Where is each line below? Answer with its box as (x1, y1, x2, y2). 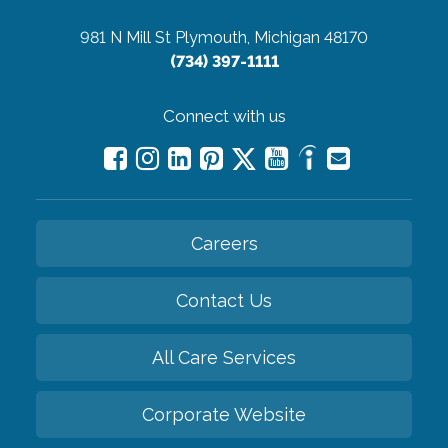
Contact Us (176, 289, 272, 311)
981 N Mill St (80, 27, 171, 47)
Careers (190, 232, 258, 254)
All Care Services (152, 346, 296, 368)
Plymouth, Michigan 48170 (175, 27, 368, 47)
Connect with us (162, 105, 286, 126)
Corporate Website (142, 403, 306, 425)
